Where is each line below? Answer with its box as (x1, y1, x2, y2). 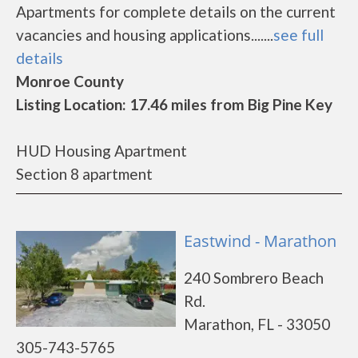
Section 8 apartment (16, 165, 153, 183)
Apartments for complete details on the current (16, 2, 336, 21)
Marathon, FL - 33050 (184, 315, 330, 333)
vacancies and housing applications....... (16, 26, 273, 44)
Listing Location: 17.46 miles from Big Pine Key (16, 95, 332, 113)
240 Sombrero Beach (184, 268, 324, 287)
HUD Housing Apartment (16, 141, 187, 160)
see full (273, 26, 324, 44)
